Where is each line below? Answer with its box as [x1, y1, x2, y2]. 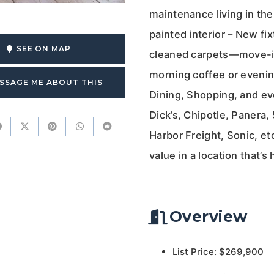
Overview [169, 207, 248, 226]
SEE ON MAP [16, 43, 72, 53]
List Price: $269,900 [172, 245, 264, 257]
